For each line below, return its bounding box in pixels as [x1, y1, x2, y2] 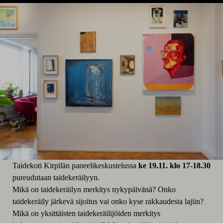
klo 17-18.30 [169, 161, 211, 170]
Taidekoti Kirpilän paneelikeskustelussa [12, 161, 136, 170]
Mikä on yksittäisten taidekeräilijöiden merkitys [12, 209, 160, 218]
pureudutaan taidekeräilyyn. [12, 173, 100, 182]
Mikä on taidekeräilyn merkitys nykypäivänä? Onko [12, 185, 176, 194]
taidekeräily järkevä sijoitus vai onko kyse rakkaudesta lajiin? [12, 197, 204, 206]
